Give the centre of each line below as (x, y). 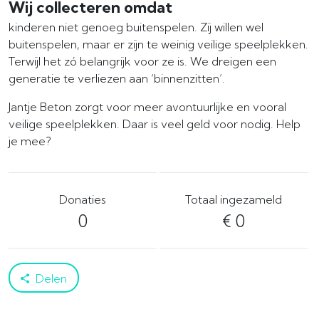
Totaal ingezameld (234, 200)
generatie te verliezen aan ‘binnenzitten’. (117, 79)
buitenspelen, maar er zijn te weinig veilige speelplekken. (158, 45)
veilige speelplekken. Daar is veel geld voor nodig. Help (155, 124)
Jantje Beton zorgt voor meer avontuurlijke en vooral (147, 107)
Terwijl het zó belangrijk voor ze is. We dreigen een (142, 62)
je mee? (30, 141)
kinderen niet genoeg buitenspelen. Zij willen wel (136, 27)
